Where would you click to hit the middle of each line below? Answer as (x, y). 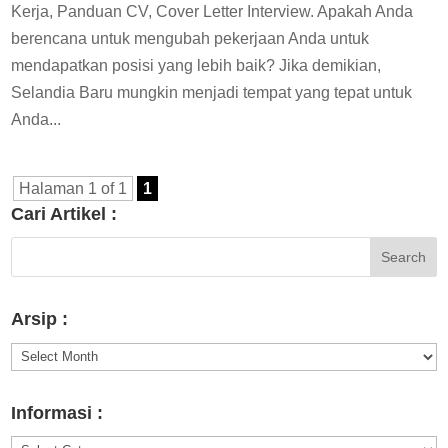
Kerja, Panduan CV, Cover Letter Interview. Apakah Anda (212, 12)
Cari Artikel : (64, 214)
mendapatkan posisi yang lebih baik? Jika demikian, (196, 66)
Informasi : (57, 412)
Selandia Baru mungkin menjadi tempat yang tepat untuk (212, 93)
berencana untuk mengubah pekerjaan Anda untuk (190, 39)
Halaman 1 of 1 (73, 189)
